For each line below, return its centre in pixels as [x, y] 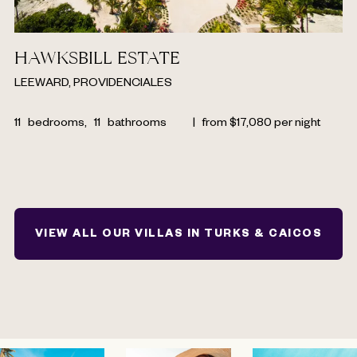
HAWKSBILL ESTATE [97, 60]
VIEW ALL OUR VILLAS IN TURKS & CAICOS [178, 236]
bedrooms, [57, 125]
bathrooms [137, 125]
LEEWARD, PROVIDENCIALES [93, 85]
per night [298, 125]
